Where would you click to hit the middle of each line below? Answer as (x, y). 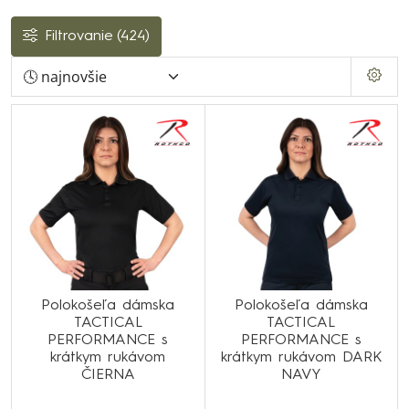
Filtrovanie (79, 37)
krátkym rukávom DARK (301, 357)
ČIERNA (108, 375)
